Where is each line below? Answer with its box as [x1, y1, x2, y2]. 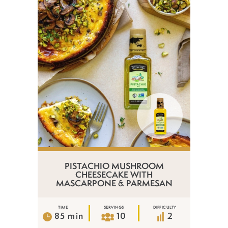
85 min [54, 210, 83, 222]
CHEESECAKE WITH [75, 168, 153, 181]
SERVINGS [103, 205, 124, 210]
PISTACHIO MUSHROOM [64, 160, 164, 172]
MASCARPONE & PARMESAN [55, 177, 173, 189]
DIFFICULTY [153, 205, 177, 210]
